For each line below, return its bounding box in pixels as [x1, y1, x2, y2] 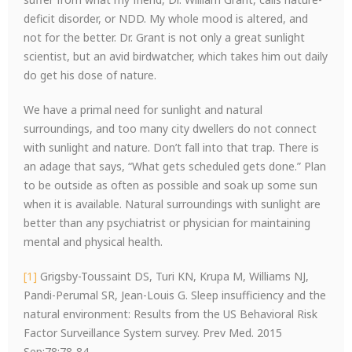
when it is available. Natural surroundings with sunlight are [24, 196, 321, 211]
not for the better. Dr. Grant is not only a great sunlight [24, 30, 305, 45]
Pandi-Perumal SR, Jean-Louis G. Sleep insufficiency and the [24, 288, 326, 302]
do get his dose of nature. [24, 68, 156, 82]
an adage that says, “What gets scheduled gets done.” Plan [24, 159, 326, 174]
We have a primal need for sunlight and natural [24, 102, 262, 117]
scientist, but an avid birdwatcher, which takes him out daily [24, 49, 328, 64]
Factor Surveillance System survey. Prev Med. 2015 [24, 325, 282, 340]
